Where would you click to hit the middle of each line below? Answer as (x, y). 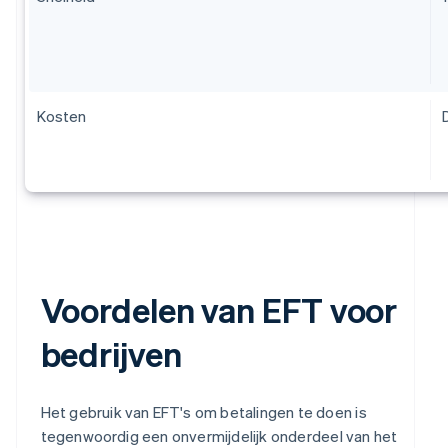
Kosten (61, 116)
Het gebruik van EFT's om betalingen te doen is (203, 412)
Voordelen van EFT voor (219, 310)
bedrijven (111, 354)
